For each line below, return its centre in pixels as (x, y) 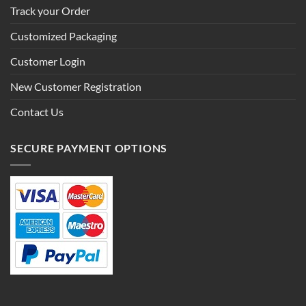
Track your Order (50, 11)
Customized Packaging (64, 37)
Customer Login (48, 62)
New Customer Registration (76, 87)
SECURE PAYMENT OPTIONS (89, 149)
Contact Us (37, 112)
